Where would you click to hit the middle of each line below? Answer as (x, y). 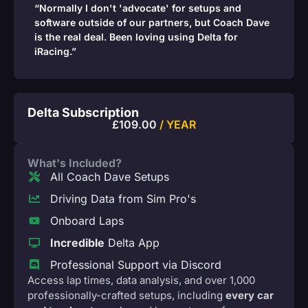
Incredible (77, 242)
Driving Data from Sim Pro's (123, 198)
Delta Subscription (83, 112)
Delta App (132, 242)
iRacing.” (55, 51)
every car (250, 295)
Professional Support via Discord (136, 264)
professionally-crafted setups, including (126, 295)
